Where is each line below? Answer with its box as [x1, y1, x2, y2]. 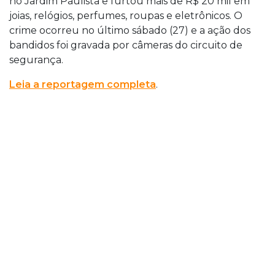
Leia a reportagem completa [9, 78, 156, 90]
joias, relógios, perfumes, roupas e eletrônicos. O [9, 9, 242, 21]
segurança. [9, 53, 63, 66]
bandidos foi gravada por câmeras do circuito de [9, 39, 242, 51]
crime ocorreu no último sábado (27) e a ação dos [9, 24, 250, 36]
